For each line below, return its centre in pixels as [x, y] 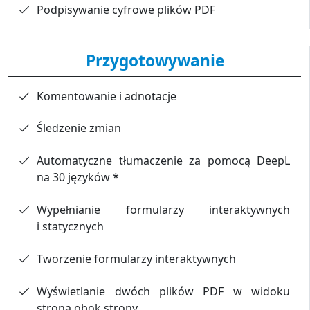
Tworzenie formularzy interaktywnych [137, 258]
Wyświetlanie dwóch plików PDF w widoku [163, 291]
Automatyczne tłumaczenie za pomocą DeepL [163, 161]
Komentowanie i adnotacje [107, 96]
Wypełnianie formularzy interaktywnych [163, 210]
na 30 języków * [78, 177]
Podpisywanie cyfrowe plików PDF [126, 9]
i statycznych [71, 227]
